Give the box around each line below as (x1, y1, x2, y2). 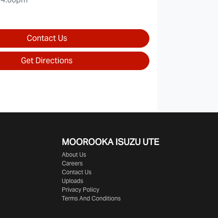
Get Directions (21, 55, 73, 66)
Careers (62, 159, 83, 167)
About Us (62, 150, 86, 158)
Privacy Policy (62, 185, 99, 193)
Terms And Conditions (62, 194, 121, 202)
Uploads (62, 177, 83, 184)
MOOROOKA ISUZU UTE (62, 136, 159, 147)
